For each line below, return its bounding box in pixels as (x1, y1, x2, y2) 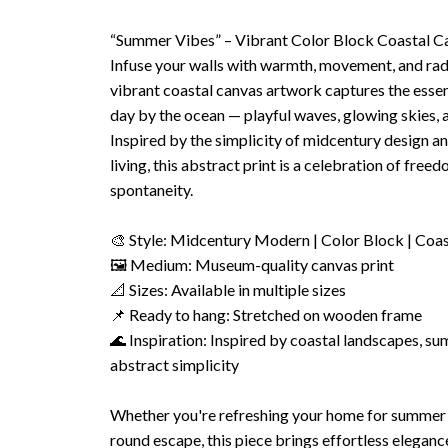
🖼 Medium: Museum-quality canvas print (109, 254, 394, 274)
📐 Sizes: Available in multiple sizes (109, 279, 346, 299)
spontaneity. (109, 179, 193, 199)
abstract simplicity (109, 354, 239, 374)
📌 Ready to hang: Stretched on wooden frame (109, 304, 422, 324)
